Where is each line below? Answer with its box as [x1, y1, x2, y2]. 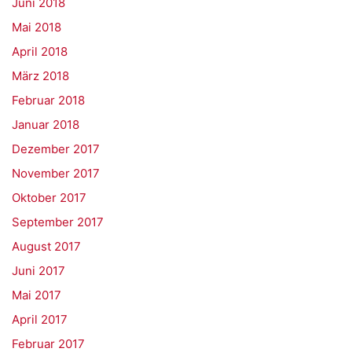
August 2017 [12, 239, 81, 254]
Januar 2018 [12, 117, 79, 132]
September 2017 [12, 214, 104, 229]
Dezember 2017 [12, 141, 100, 156]
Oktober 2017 [12, 190, 86, 205]
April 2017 [12, 312, 68, 327]
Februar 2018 [12, 93, 85, 108]
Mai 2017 [12, 288, 61, 302]
